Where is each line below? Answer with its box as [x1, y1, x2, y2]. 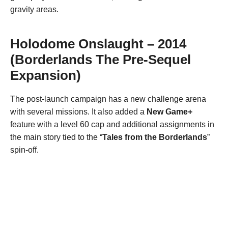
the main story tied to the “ [10, 132, 102, 141]
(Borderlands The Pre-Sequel [10, 52, 191, 67]
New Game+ [147, 107, 192, 116]
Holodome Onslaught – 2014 [10, 36, 186, 51]
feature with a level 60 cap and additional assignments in [10, 120, 214, 129]
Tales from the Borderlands [102, 132, 207, 141]
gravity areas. [10, 5, 59, 14]
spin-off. [10, 145, 39, 154]
